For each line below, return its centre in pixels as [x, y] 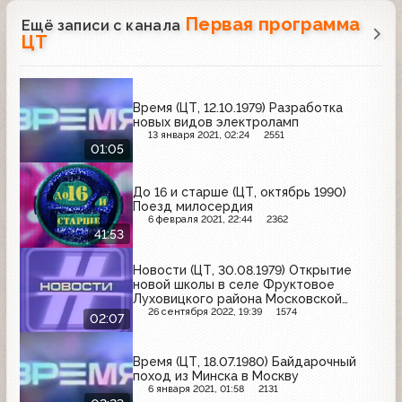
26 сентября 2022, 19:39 [205, 311]
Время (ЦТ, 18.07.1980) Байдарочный [245, 362]
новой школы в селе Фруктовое [234, 284]
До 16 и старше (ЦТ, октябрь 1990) [240, 192]
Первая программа [273, 24]
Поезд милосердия [193, 207]
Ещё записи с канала [103, 25]
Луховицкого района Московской [237, 298]
